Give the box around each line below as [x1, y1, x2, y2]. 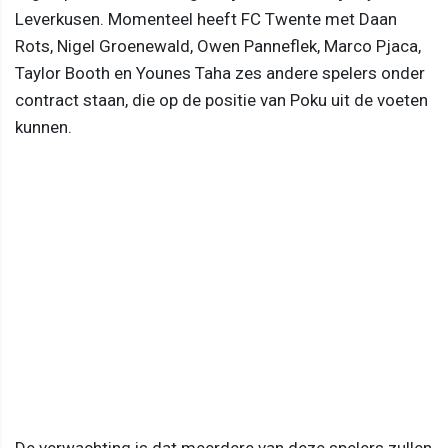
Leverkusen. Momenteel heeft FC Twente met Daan [15, 9, 397, 30]
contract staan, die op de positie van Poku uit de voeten [15, 90, 428, 111]
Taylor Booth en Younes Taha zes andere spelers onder [15, 63, 425, 84]
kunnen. [15, 117, 72, 138]
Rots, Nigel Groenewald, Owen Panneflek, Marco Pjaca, [15, 36, 421, 57]
